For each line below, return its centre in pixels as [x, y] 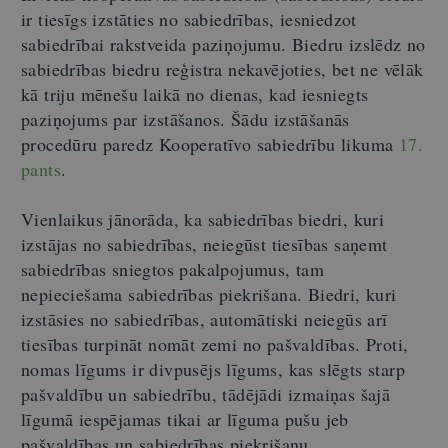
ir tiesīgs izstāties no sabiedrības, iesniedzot [189, 19]
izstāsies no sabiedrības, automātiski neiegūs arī [204, 319]
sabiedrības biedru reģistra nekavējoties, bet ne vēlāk [222, 69]
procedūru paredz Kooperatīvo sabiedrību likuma [210, 144]
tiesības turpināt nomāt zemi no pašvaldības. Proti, [215, 344]
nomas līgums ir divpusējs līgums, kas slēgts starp [213, 369]
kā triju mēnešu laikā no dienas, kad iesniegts [195, 94]
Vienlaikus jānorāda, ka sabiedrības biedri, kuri [203, 219]
